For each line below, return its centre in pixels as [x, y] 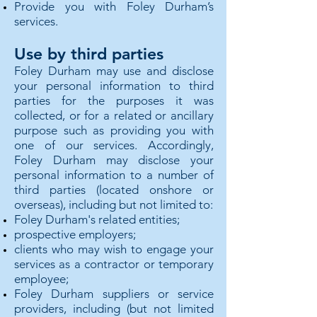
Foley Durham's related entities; [97, 219]
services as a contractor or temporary [114, 264]
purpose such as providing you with [114, 130]
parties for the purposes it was [114, 100]
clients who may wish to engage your [114, 249]
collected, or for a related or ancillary [114, 115]
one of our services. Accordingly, [114, 145]
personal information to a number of [114, 175]
